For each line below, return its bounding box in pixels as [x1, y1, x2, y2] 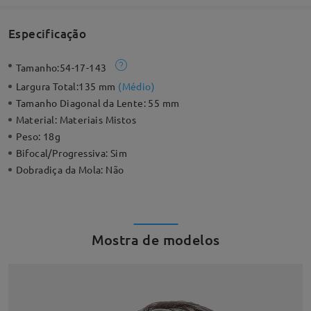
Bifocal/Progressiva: [15, 146, 111, 160]
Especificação [8, 25, 87, 42]
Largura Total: [15, 80, 79, 93]
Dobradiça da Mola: [15, 163, 106, 176]
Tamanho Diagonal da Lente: [15, 96, 149, 110]
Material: [15, 113, 60, 126]
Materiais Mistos [59, 113, 137, 126]
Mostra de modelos [91, 230, 220, 249]
